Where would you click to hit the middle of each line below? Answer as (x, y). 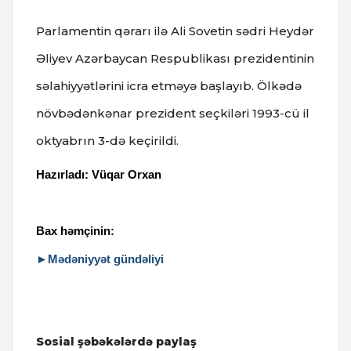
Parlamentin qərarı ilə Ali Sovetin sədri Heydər (175, 31)
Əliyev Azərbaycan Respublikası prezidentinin (175, 59)
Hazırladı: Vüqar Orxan (99, 175)
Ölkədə (279, 86)
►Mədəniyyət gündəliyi (100, 259)
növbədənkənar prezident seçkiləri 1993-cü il (173, 114)
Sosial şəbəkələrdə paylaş (116, 342)
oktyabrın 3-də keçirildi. (109, 141)
